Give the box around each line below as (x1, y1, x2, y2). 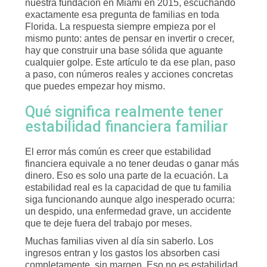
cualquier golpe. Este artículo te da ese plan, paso (25, 57, 235, 67)
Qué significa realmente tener (25, 103, 223, 120)
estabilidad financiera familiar (25, 118, 228, 135)
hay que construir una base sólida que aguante (25, 45, 223, 55)
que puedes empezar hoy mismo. (25, 81, 165, 91)
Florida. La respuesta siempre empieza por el (25, 21, 216, 32)
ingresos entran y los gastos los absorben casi (25, 248, 220, 258)
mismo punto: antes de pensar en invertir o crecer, (25, 33, 234, 44)
